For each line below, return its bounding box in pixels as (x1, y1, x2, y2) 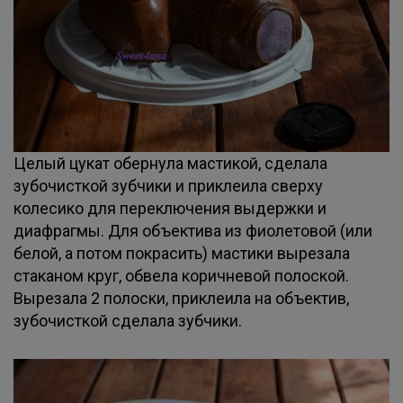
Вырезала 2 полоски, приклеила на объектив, (13, 289, 349, 308)
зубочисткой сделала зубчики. (13, 311, 242, 330)
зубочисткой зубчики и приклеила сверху (13, 176, 323, 195)
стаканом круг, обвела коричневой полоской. (13, 266, 349, 285)
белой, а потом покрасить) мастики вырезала (13, 244, 350, 263)
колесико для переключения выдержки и (13, 199, 327, 218)
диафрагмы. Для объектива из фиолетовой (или (13, 221, 372, 240)
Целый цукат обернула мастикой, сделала (13, 154, 327, 173)
